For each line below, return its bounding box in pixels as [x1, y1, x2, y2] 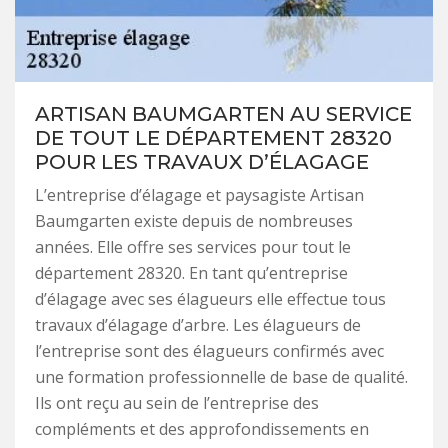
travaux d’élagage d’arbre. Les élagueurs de [35, 313, 361, 336]
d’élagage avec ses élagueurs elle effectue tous [35, 287, 386, 310]
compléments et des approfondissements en [35, 417, 369, 440]
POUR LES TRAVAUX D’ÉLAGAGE [35, 149, 369, 174]
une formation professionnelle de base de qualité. [35, 365, 408, 388]
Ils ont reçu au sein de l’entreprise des [35, 391, 319, 414]
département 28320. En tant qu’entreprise [35, 261, 348, 284]
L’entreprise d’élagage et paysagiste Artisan [35, 183, 364, 206]
